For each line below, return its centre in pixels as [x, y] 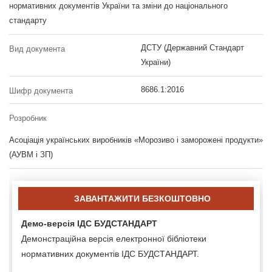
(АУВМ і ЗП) [31, 155]
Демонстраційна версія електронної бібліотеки [114, 239]
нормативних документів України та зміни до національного [118, 6]
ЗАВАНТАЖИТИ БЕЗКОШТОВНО [142, 199]
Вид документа [37, 49]
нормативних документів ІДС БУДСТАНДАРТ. [110, 254]
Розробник [28, 118]
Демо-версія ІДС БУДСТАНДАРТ [89, 223]
